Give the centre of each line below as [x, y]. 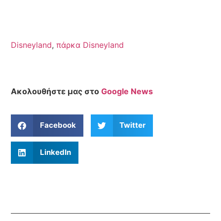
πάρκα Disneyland [90, 45]
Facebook [58, 125]
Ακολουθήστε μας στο [56, 92]
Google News [127, 92]
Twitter [133, 125]
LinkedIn [55, 152]
